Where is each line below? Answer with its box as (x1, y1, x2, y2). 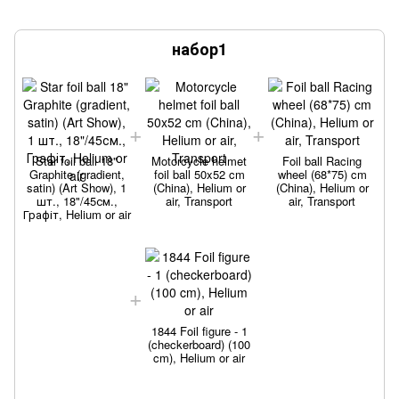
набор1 (172, 37, 227, 61)
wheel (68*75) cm (277, 165, 367, 183)
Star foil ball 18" (36, 151, 118, 169)
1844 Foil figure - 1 (151, 322, 248, 339)
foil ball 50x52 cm (153, 165, 245, 183)
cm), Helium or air (153, 348, 246, 366)
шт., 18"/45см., (36, 191, 118, 209)
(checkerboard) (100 (148, 335, 251, 353)
